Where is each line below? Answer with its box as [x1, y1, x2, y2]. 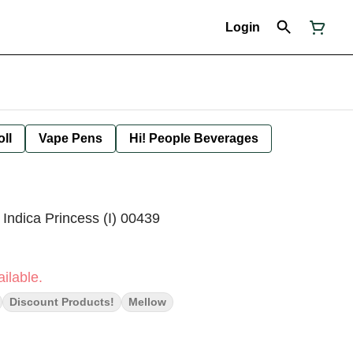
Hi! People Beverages [129, 132, 258, 145]
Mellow [128, 295, 166, 308]
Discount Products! [9, 295, 114, 308]
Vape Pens [39, 132, 102, 145]
